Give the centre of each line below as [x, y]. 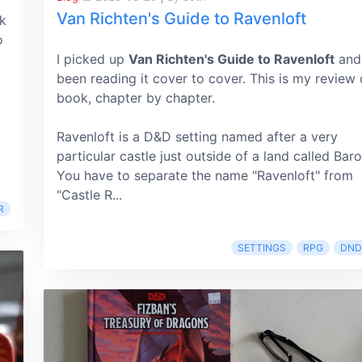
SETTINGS [262, 248]
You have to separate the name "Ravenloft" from [205, 175]
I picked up [93, 59]
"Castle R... [89, 195]
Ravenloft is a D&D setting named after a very [197, 137]
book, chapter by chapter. [136, 98]
